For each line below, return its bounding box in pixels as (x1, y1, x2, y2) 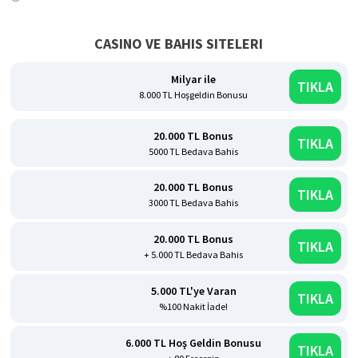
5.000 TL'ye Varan (150, 283, 237, 298)
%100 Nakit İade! (159, 300, 229, 312)
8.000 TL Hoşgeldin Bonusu (139, 88, 249, 101)
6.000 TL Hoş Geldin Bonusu (125, 335, 262, 350)
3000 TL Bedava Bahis (149, 197, 239, 209)
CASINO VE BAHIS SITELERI (94, 34, 264, 53)
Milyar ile (171, 71, 217, 86)
